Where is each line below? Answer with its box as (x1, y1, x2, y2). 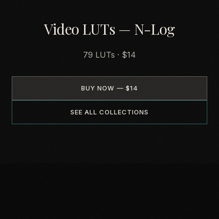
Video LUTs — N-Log (44, 19, 175, 39)
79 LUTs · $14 (83, 50, 136, 60)
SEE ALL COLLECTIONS (70, 108, 149, 116)
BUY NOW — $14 (81, 84, 138, 92)
